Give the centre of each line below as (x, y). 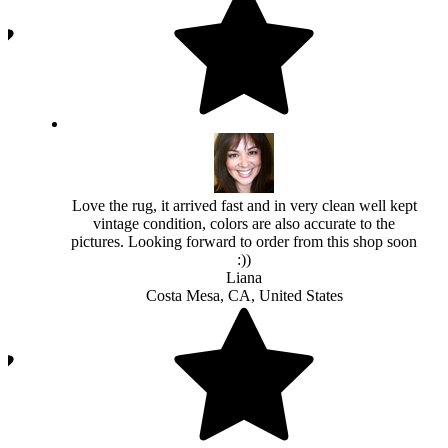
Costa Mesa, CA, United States (244, 296)
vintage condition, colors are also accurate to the (244, 224)
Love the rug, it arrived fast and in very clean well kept (244, 206)
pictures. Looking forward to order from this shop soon (244, 242)
